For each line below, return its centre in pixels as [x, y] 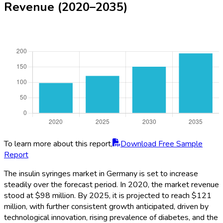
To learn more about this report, [58, 144]
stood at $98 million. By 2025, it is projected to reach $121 [108, 196]
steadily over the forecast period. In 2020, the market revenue [111, 185]
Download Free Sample [162, 144]
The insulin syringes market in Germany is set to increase [101, 174]
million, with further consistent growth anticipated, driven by [106, 207]
